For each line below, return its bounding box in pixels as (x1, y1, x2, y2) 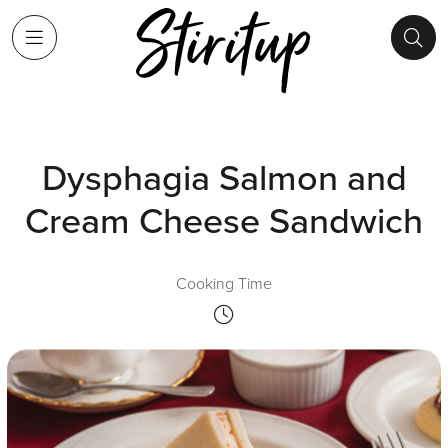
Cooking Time (176, 271, 272, 294)
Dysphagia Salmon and (41, 150, 407, 203)
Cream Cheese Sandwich (25, 193, 423, 246)
